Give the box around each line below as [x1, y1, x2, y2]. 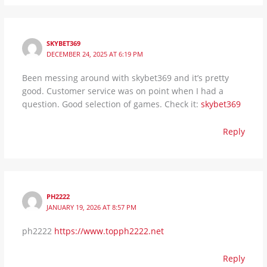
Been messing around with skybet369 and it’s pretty [21, 72, 229, 84]
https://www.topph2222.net [54, 225, 164, 237]
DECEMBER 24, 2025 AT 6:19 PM [46, 49, 144, 58]
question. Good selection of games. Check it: [21, 98, 201, 110]
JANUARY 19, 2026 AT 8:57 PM [46, 202, 137, 212]
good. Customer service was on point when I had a [21, 85, 223, 97]
